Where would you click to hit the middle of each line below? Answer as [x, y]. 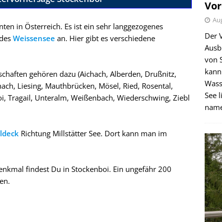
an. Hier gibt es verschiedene [105, 38]
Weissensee [34, 38]
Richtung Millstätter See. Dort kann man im [93, 133]
